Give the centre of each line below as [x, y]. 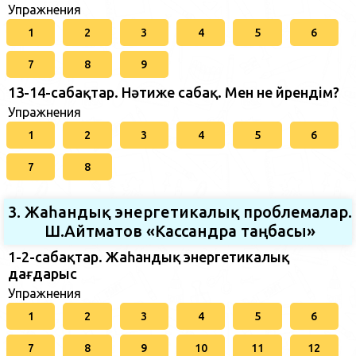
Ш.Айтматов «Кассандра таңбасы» [180, 231]
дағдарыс [43, 273]
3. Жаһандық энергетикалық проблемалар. [180, 212]
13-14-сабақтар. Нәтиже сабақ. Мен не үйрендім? [174, 92]
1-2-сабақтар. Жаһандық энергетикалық [149, 257]
